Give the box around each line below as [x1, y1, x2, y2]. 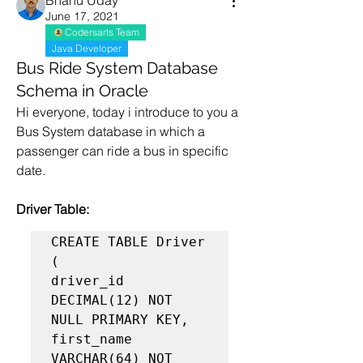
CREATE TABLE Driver [51, 234, 205, 250]
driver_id [51, 273, 124, 288]
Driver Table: [16, 201, 89, 217]
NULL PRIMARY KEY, [51, 312, 189, 327]
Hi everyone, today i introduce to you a [16, 104, 238, 120]
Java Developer [52, 42, 122, 54]
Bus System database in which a [16, 123, 205, 139]
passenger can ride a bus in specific [16, 143, 228, 159]
